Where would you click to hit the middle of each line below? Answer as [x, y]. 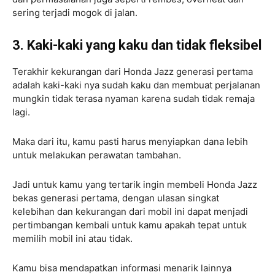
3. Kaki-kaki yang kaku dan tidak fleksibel [137, 45]
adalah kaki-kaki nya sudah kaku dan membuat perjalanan [136, 85]
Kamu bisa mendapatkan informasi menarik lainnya [122, 268]
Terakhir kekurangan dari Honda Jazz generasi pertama [133, 71]
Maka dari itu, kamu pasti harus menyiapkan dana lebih [130, 141]
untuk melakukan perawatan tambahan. [97, 155]
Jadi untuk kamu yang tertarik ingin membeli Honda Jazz [135, 184]
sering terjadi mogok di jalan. [75, 12]
